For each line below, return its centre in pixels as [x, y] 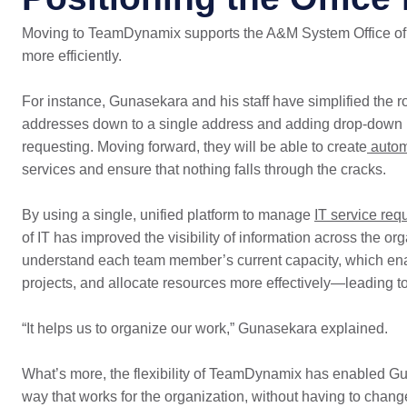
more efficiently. [71, 56]
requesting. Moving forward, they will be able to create [194, 147]
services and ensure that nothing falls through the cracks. [203, 169]
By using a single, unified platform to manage [168, 215]
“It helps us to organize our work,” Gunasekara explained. [204, 328]
